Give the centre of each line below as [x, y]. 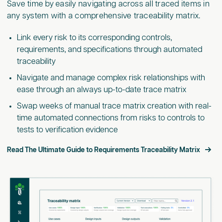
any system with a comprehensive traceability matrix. [104, 16]
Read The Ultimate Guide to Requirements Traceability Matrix [103, 150]
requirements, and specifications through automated [109, 50]
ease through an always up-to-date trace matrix [101, 90]
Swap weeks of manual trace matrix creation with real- [114, 106]
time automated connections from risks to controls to [111, 118]
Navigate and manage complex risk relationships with [111, 78]
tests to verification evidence [67, 130]
